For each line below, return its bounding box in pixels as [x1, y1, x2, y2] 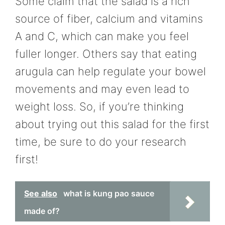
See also [24, 188, 57, 198]
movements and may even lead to [15, 82, 189, 95]
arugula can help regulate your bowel [15, 64, 206, 78]
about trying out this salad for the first [15, 117, 209, 131]
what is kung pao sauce [63, 188, 154, 198]
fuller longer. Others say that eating [15, 47, 197, 60]
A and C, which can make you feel [15, 29, 189, 43]
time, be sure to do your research [15, 135, 186, 148]
